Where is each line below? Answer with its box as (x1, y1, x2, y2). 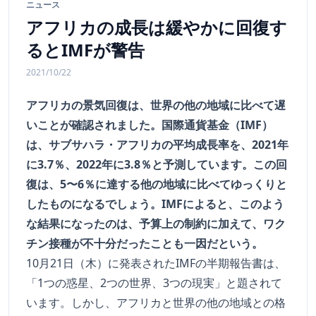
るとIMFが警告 (26, 38, 145, 62)
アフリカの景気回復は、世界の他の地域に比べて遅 (26, 97, 286, 114)
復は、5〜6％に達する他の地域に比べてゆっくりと (26, 176, 287, 193)
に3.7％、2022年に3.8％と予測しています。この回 (26, 157, 287, 173)
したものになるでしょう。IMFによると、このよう (26, 196, 284, 212)
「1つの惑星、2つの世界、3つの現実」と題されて (26, 275, 282, 291)
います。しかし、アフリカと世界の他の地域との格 (26, 295, 286, 311)
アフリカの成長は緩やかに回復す (26, 16, 287, 39)
